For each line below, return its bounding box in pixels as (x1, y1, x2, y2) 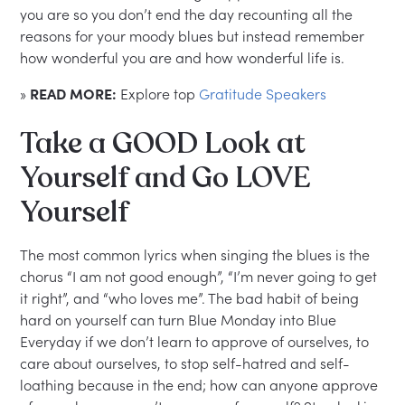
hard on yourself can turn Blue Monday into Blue (20, 311, 337, 329)
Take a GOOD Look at (20, 124, 306, 164)
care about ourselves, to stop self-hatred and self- (20, 354, 351, 372)
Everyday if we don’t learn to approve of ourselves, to (20, 333, 370, 351)
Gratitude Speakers (199, 85, 327, 103)
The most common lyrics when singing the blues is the (20, 246, 371, 264)
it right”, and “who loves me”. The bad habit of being (20, 289, 360, 307)
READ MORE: (30, 85, 121, 103)
